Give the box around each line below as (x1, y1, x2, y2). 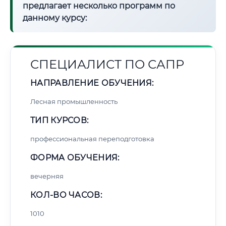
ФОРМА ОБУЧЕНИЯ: (30, 153, 120, 162)
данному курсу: (23, 13, 87, 23)
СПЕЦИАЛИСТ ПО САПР (30, 57, 184, 72)
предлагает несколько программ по (23, 1, 175, 11)
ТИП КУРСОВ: (30, 116, 89, 125)
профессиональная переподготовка (30, 135, 154, 143)
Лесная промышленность (30, 97, 118, 105)
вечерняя (30, 172, 64, 180)
